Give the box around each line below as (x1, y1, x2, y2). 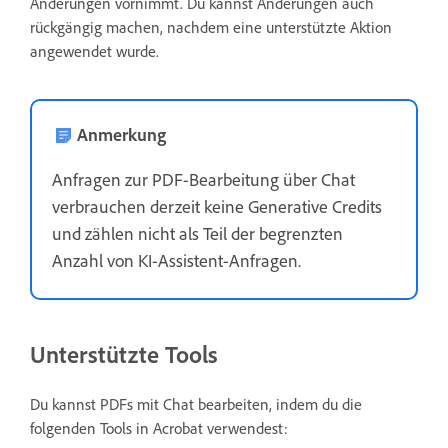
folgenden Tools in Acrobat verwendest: (30, 417, 288, 438)
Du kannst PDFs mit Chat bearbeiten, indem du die (30, 393, 362, 414)
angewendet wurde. (30, 40, 163, 61)
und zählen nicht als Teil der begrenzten (52, 221, 343, 244)
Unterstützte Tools (30, 338, 218, 369)
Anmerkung (77, 122, 166, 145)
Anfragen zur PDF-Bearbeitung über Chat (52, 167, 355, 190)
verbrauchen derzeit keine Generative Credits (52, 194, 382, 217)
